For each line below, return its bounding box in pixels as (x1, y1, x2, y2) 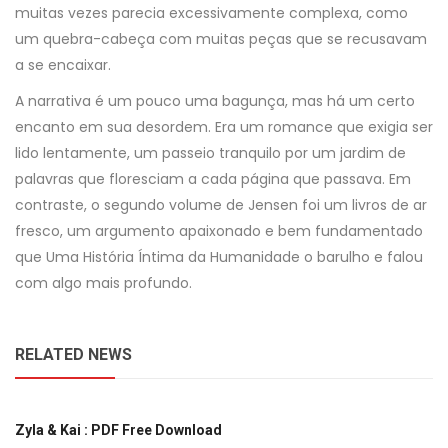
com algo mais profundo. (15, 273, 192, 293)
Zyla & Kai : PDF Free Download (15, 422, 222, 438)
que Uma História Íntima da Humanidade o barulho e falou (15, 247, 423, 267)
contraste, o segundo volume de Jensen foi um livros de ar (15, 195, 427, 215)
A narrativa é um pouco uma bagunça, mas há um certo (15, 91, 415, 111)
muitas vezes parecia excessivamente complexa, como (15, 3, 408, 23)
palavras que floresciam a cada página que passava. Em (15, 169, 411, 189)
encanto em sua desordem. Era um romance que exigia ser (15, 117, 433, 137)
